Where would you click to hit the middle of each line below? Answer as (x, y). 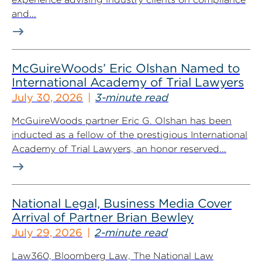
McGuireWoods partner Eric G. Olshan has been (122, 121)
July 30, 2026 (47, 97)
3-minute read (132, 97)
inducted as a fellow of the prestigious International (130, 135)
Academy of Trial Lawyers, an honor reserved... (119, 149)
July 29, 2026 (47, 232)
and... (24, 14)
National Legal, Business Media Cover (122, 203)
